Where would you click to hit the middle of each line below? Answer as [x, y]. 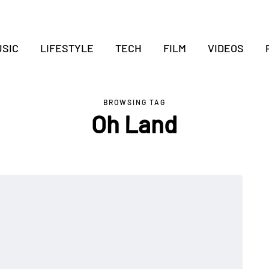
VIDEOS [225, 48]
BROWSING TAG [134, 102]
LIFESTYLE [67, 48]
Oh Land [134, 124]
